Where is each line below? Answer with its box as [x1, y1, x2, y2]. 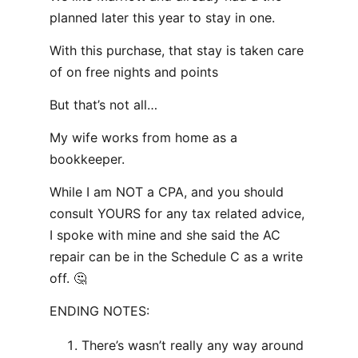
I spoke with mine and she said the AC [50, 227, 280, 243]
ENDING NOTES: [50, 303, 149, 319]
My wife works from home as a [50, 129, 237, 145]
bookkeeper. [50, 151, 125, 167]
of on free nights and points [50, 64, 218, 80]
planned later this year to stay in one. [50, 10, 275, 26]
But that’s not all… [50, 97, 157, 113]
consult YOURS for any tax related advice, [50, 205, 304, 221]
